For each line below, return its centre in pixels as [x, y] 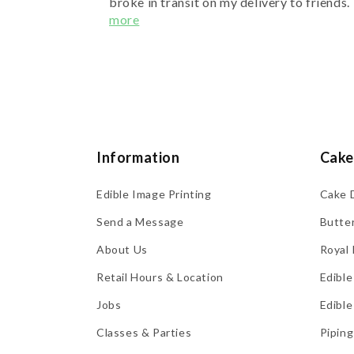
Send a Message [140, 221]
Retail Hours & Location [160, 277]
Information [138, 157]
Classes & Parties [144, 332]
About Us [122, 249]
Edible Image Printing [154, 194]
